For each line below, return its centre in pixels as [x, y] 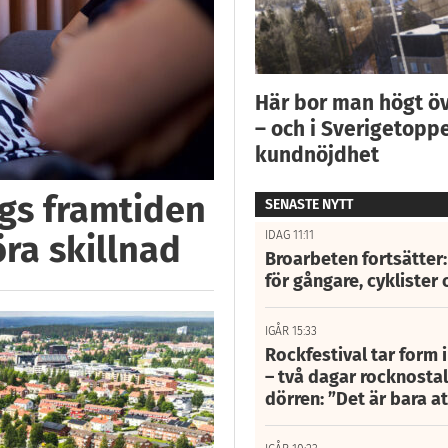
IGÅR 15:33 [290, 330]
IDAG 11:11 [289, 234]
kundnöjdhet [316, 154]
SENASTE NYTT [308, 204]
